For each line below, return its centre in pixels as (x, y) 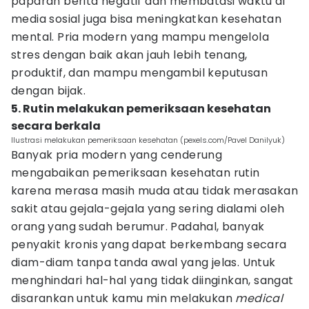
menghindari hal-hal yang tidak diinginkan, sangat (152, 280)
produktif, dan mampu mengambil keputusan (139, 73)
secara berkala (56, 126)
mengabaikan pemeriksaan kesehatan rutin (136, 173)
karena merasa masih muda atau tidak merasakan (154, 191)
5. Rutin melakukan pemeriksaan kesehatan (141, 109)
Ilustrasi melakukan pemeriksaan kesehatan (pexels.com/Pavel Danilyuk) (148, 140)
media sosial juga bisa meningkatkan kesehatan (146, 19)
